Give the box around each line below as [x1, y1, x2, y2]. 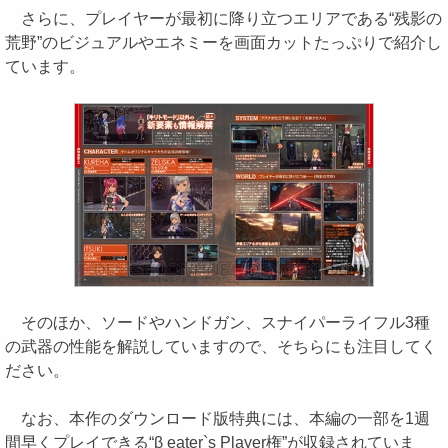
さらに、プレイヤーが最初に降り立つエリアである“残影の [5, 10, 442, 27]
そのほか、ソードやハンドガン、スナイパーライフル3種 [5, 314, 430, 331]
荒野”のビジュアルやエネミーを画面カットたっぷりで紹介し [5, 34, 442, 51]
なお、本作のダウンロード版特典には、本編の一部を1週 [5, 410, 430, 427]
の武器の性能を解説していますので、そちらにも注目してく [5, 338, 437, 355]
